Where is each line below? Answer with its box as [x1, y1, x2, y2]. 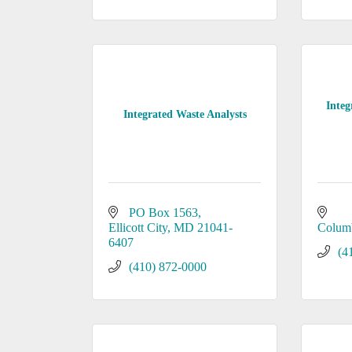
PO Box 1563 [129, 206, 198, 219]
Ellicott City [108, 221, 167, 234]
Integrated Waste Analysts [123, 108, 247, 120]
